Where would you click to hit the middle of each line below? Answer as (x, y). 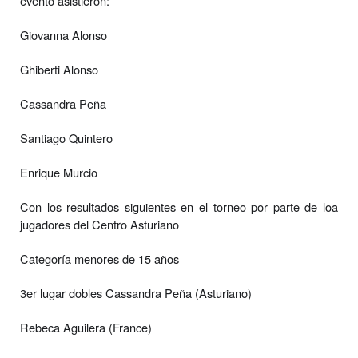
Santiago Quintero (66, 137)
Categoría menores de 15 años (99, 258)
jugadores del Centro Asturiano (99, 224)
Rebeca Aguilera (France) (86, 327)
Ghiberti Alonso (59, 69)
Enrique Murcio (59, 172)
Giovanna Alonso (64, 34)
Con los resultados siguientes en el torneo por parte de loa (179, 206)
